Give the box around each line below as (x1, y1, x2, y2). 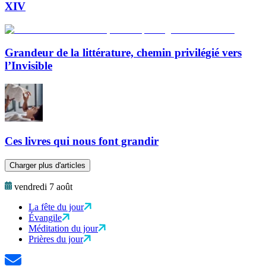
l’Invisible (5, 59, 52, 72)
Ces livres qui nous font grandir (5, 135, 159, 148)
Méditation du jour (28, 223, 98, 233)
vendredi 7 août (14, 182, 72, 192)
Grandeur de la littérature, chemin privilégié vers (5, 46, 242, 59)
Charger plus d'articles (9, 161, 85, 170)
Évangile (28, 213, 62, 223)
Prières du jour (28, 234, 83, 244)
